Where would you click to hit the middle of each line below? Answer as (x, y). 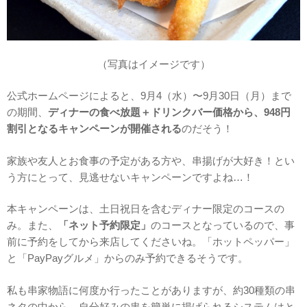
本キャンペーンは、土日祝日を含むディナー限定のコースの (146, 209)
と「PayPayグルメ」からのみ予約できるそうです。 (127, 258)
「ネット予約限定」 (105, 225)
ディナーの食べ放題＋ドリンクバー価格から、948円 (169, 112)
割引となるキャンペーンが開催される (94, 129)
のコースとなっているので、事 (223, 225)
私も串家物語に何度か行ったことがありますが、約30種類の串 (151, 290)
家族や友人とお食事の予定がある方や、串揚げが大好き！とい (151, 160)
